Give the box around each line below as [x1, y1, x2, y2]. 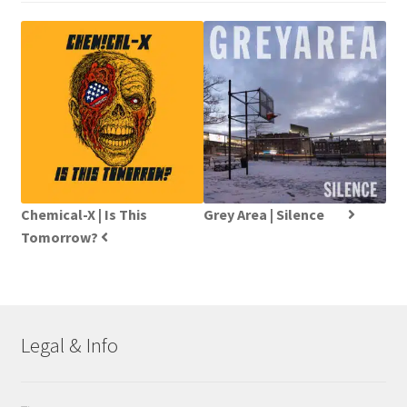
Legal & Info [20, 332, 118, 358]
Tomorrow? [20, 227, 98, 246]
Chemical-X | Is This [20, 204, 147, 223]
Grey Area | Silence [203, 204, 324, 223]
